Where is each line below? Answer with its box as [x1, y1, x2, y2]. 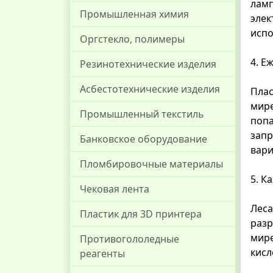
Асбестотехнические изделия [80, 82, 220, 96]
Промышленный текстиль [80, 107, 204, 121]
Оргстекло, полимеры [80, 32, 185, 46]
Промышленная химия [80, 7, 189, 21]
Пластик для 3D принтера [80, 207, 202, 221]
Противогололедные [80, 232, 179, 246]
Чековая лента [80, 182, 149, 196]
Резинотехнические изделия [80, 57, 216, 71]
